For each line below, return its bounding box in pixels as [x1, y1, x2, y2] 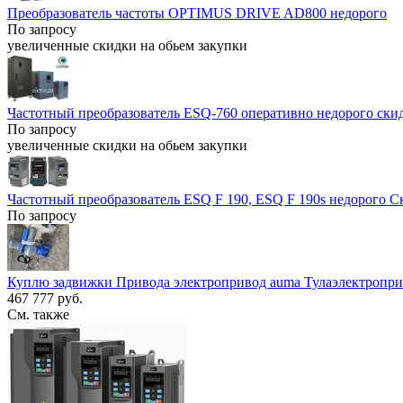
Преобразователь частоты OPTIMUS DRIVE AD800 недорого [7, 5, 387, 22]
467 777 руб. [7, 290, 83, 306]
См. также [7, 306, 69, 322]
